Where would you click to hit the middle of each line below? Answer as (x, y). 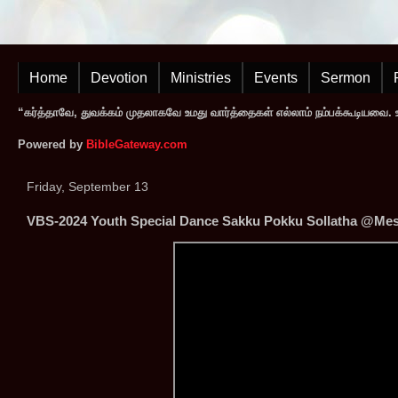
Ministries (201, 78)
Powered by (52, 144)
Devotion (119, 78)
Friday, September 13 (88, 187)
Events (276, 78)
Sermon (346, 78)
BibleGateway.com (137, 144)
